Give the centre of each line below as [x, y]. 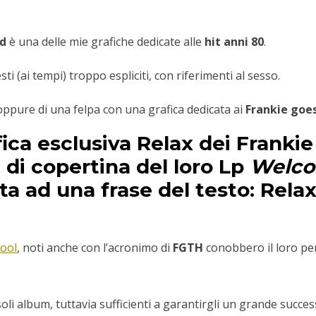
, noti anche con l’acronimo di [95, 248]
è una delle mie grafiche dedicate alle [105, 42]
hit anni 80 [234, 42]
